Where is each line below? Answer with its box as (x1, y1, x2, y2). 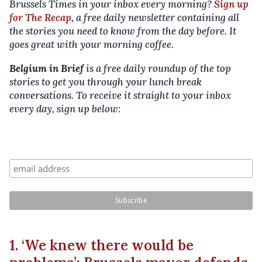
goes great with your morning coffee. (9, 38, 176, 51)
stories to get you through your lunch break (9, 75, 202, 88)
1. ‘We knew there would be (9, 236, 194, 254)
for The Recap (9, 11, 71, 24)
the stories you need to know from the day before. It (9, 25, 236, 37)
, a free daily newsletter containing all (71, 11, 239, 24)
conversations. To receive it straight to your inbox (9, 89, 231, 102)
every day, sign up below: (9, 102, 120, 115)
